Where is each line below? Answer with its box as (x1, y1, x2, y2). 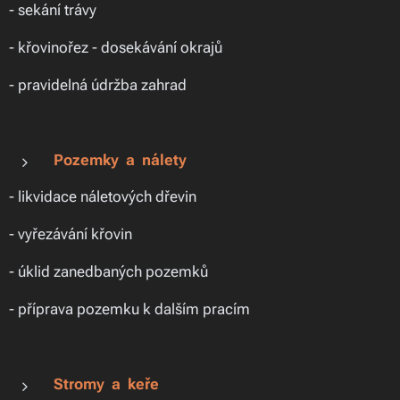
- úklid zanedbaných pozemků (9, 262, 208, 280)
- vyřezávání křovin (9, 225, 132, 243)
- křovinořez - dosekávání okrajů (9, 38, 222, 56)
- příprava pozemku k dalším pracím (9, 300, 250, 318)
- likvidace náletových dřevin (9, 187, 196, 205)
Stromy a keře (54, 375, 159, 393)
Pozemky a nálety (54, 151, 187, 169)
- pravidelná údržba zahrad (9, 76, 187, 94)
